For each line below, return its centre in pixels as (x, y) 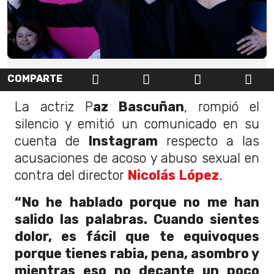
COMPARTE (35, 79)
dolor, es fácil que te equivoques (137, 236)
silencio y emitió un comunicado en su (137, 124)
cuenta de (51, 141)
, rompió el (222, 106)
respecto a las (209, 141)
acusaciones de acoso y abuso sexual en (137, 158)
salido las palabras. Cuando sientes (137, 219)
